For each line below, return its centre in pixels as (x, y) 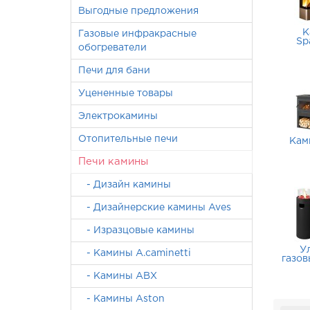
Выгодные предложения (138, 11)
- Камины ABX (118, 276)
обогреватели (112, 48)
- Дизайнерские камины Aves (155, 208)
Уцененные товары (126, 93)
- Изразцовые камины (136, 230)
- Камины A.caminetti (135, 253)
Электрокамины (118, 116)
